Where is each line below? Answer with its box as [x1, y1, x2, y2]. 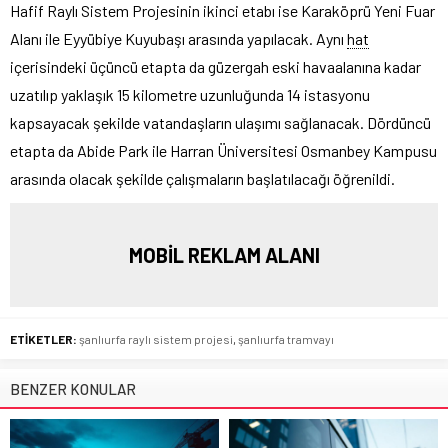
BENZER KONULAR [10, 379, 136, 398]
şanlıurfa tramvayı [238, 331, 334, 346]
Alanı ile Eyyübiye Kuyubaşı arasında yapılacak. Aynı [10, 28, 347, 48]
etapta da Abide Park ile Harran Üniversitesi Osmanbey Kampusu [10, 140, 437, 160]
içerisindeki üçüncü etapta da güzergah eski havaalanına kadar [10, 56, 421, 76]
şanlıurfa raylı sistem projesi [79, 331, 233, 346]
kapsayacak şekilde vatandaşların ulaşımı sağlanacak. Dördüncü [10, 112, 431, 132]
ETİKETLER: [10, 331, 77, 346]
